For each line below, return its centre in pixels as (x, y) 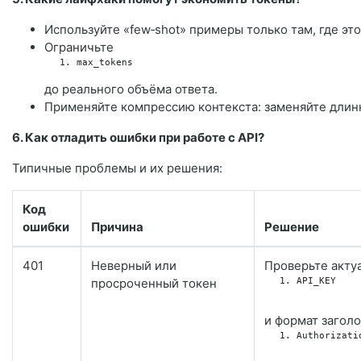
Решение (292, 226)
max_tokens (105, 62)
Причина (117, 226)
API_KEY (316, 280)
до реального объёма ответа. (131, 89)
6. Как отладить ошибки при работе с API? (138, 137)
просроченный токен (154, 283)
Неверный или (134, 265)
